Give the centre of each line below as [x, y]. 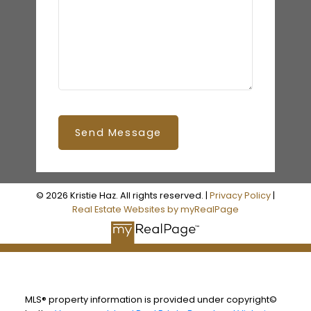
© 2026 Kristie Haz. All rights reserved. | [123, 195]
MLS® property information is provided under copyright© [151, 300]
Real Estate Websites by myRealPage [155, 209]
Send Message [118, 132]
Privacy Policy [240, 195]
